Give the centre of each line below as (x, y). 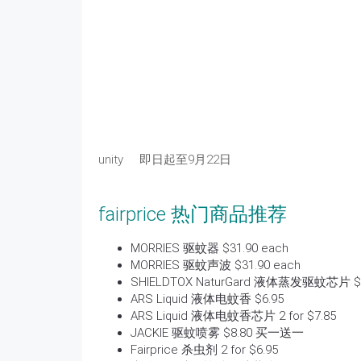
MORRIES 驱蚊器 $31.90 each (210, 248)
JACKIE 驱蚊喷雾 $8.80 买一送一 (217, 333)
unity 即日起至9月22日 (165, 160)
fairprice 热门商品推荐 (193, 214)
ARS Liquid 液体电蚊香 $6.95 (207, 299)
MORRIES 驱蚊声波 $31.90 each (216, 265)
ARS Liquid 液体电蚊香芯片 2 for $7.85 (233, 316)
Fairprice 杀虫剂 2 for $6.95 (204, 350)
